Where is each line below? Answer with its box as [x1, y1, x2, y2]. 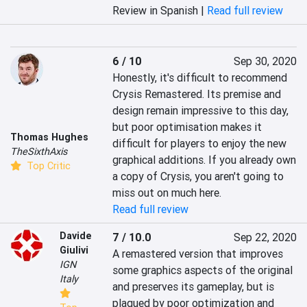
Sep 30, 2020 [233, 54, 297, 69]
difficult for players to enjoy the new [112, 136, 287, 151]
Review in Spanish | [112, 3, 208, 18]
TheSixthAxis [10, 145, 67, 158]
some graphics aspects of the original [112, 263, 293, 278]
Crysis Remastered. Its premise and [112, 87, 282, 101]
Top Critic [24, 159, 71, 172]
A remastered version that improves [112, 247, 284, 261]
